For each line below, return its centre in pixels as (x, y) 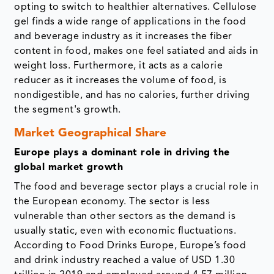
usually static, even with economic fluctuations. (125, 231)
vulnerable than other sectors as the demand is (125, 217)
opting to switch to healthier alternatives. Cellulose (135, 8)
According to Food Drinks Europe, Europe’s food (130, 246)
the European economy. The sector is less (112, 202)
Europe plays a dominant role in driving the (122, 153)
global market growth (69, 168)
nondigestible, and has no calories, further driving (132, 96)
